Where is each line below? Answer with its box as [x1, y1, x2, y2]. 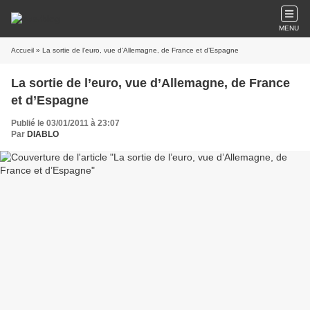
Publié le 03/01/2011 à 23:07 [11, 118, 120, 128]
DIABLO [27, 129, 59, 139]
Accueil [11, 46, 34, 54]
